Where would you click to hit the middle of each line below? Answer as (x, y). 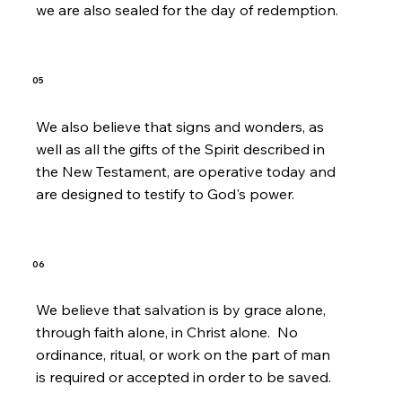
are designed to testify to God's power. (166, 193)
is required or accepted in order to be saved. (184, 377)
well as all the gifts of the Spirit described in (181, 149)
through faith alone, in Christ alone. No (167, 332)
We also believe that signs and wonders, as (180, 126)
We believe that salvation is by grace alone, (181, 310)
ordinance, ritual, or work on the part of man (184, 355)
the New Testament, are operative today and (186, 171)
